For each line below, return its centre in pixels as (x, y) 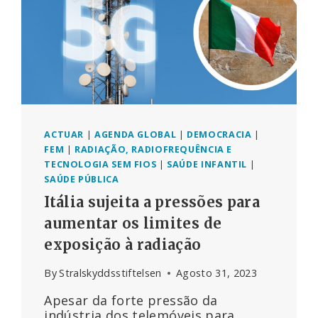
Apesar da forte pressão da (131, 301)
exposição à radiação (123, 244)
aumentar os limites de (133, 223)
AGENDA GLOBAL (136, 135)
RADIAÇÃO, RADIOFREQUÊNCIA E (154, 150)
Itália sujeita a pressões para (152, 202)
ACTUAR (64, 135)
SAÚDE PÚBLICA (82, 180)
